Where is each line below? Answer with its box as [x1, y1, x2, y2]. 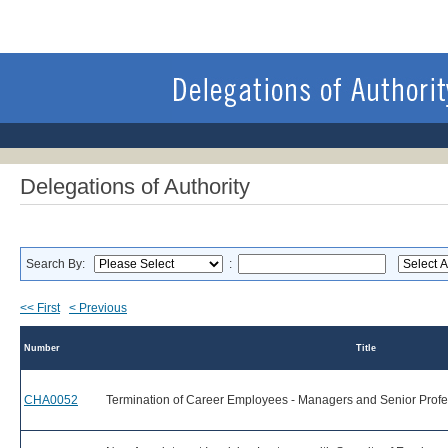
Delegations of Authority [20, 174, 250, 199]
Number [24, 343, 60, 353]
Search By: [26, 257, 94, 271]
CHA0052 [24, 393, 78, 407]
